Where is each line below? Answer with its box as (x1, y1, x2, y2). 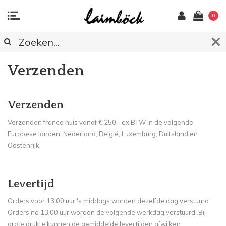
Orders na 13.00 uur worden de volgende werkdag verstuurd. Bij (8, 208, 206, 216)
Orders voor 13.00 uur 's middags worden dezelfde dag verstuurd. (8, 196, 210, 205)
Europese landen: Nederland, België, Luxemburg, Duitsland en (8, 129, 198, 138)
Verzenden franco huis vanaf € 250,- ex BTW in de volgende (8, 118, 193, 126)
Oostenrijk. (8, 141, 41, 149)
